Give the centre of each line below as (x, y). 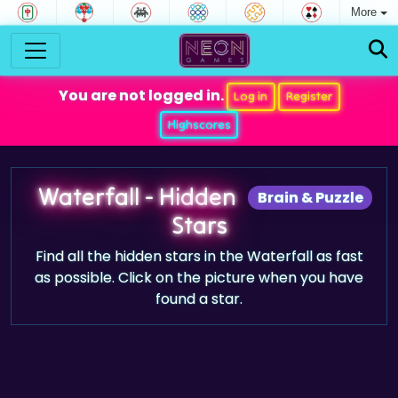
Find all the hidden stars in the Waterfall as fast (199, 256)
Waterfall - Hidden (137, 196)
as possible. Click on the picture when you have (199, 278)
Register (309, 96)
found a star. (199, 299)
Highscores (199, 124)
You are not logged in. (142, 96)
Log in (251, 96)
